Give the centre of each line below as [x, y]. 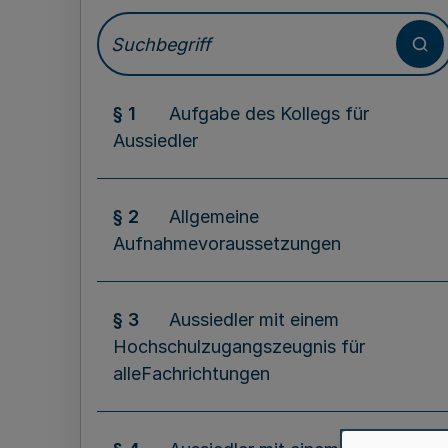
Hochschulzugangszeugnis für [239, 346]
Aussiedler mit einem [254, 319]
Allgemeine [214, 216]
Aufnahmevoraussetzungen [227, 243]
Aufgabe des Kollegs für [269, 113]
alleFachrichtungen [191, 373]
